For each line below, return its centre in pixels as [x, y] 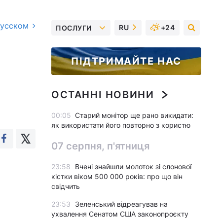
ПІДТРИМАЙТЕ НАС [126, 61]
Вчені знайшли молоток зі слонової [133, 166]
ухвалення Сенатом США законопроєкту [120, 214]
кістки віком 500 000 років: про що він [117, 176]
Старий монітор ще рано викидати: [134, 115]
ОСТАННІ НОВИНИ [103, 95]
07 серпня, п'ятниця [100, 146]
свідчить [66, 186]
